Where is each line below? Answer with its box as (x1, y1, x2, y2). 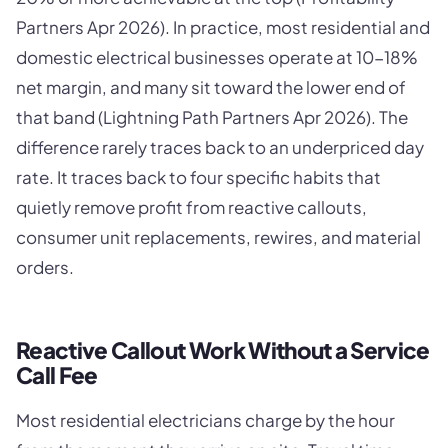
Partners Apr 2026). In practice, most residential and (16, 16, 430, 39)
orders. (16, 256, 74, 279)
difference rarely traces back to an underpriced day (16, 136, 424, 159)
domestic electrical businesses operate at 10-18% (16, 46, 418, 69)
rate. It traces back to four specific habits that (16, 166, 381, 189)
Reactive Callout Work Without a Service (16, 336, 430, 365)
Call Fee (16, 361, 98, 390)
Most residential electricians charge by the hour (16, 408, 395, 431)
